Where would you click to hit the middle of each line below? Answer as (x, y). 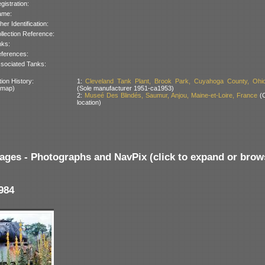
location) (89, 102)
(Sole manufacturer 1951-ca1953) (125, 88)
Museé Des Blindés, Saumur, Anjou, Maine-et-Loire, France (171, 95)
